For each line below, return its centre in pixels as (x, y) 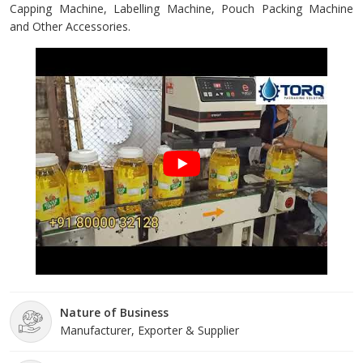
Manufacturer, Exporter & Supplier (149, 331)
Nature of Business (114, 313)
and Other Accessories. (70, 27)
